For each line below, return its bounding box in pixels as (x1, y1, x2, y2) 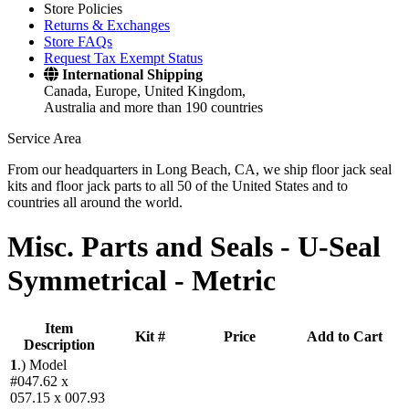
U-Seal (298, 230, 381, 264)
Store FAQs (44, 34, 112, 49)
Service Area (7, 131, 81, 146)
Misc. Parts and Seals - (7, 230, 298, 264)
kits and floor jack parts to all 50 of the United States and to (7, 178, 348, 194)
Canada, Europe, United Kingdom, (44, 83, 246, 99)
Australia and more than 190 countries (44, 100, 263, 115)
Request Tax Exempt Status (44, 50, 203, 66)
